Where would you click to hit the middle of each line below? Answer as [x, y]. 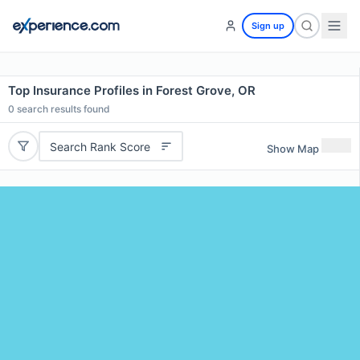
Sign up [268, 26]
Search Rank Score [100, 146]
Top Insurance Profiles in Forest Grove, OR [132, 90]
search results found [62, 109]
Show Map [293, 148]
